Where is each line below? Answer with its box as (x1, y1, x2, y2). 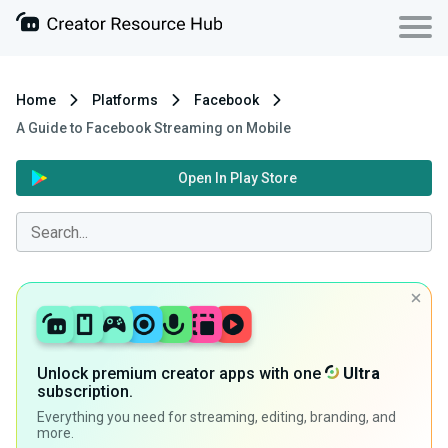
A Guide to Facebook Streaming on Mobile (16, 120, 291, 136)
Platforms (92, 92, 158, 108)
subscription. (37, 382, 133, 402)
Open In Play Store (178, 170, 297, 186)
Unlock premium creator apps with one (37, 364, 325, 384)
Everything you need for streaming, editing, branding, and (37, 409, 396, 426)
